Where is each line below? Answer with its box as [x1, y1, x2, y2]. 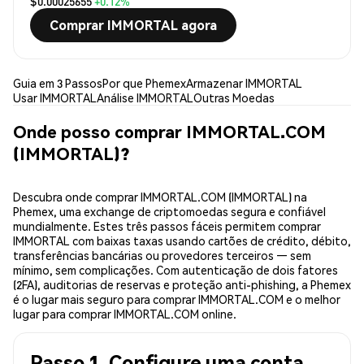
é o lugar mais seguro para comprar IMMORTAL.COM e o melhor [13, 292, 340, 307]
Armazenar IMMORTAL [186, 76, 302, 91]
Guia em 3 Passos [13, 76, 102, 91]
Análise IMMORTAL [97, 90, 193, 106]
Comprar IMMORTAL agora [50, 16, 217, 34]
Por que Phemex [102, 76, 186, 91]
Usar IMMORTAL [13, 90, 97, 106]
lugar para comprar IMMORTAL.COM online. [13, 306, 236, 322]
